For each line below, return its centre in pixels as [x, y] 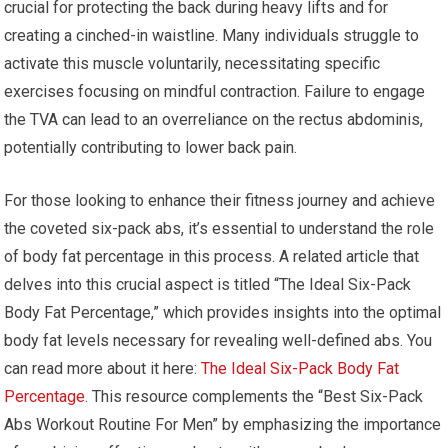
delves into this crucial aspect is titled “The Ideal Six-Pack [208, 284]
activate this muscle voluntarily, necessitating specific [192, 63]
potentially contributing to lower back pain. [151, 147]
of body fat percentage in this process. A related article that [212, 256]
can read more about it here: [103, 368]
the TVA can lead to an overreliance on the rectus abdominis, [214, 119]
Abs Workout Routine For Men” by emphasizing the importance [223, 424]
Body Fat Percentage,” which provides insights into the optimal [223, 312]
